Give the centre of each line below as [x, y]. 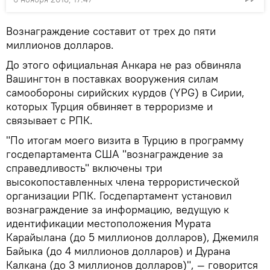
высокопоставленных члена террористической [123, 181]
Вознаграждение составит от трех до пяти [111, 31]
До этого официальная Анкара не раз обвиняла [124, 64]
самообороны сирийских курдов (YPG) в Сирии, [125, 92]
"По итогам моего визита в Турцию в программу [125, 140]
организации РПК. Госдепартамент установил [119, 195]
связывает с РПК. [49, 120]
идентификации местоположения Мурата [108, 223]
